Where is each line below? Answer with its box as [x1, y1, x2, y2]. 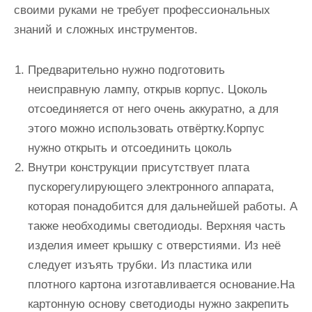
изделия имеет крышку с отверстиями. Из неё [28, 239, 281, 252]
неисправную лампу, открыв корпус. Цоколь [28, 83, 267, 96]
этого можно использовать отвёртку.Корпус [28, 122, 265, 135]
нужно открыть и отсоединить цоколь [28, 141, 232, 155]
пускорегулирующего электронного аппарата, [28, 180, 274, 194]
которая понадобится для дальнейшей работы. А [28, 200, 297, 213]
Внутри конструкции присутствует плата [28, 161, 249, 174]
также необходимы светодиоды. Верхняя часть [28, 219, 286, 233]
